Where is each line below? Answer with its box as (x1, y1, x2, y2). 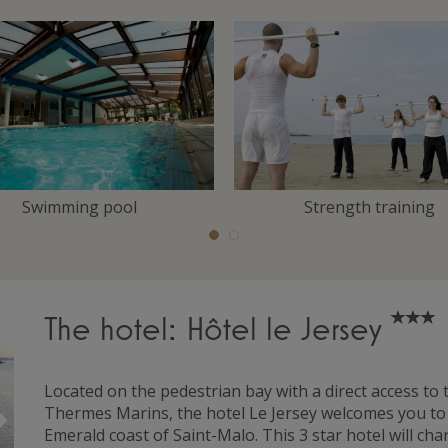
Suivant (10, 400, 114, 442)
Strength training (303, 195, 435, 218)
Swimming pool (21, 195, 137, 218)
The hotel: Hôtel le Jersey (44, 307, 391, 348)
